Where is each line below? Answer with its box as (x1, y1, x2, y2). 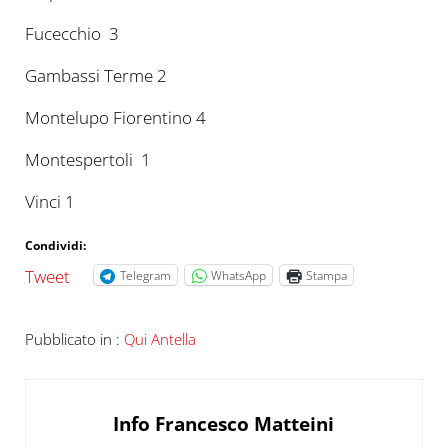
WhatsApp (210, 266, 266, 284)
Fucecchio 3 (24, 22, 119, 46)
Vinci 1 (24, 190, 79, 214)
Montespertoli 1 (24, 148, 151, 172)
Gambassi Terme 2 (24, 64, 171, 88)
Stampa (305, 266, 347, 284)
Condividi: (24, 237, 86, 255)
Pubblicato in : (24, 328, 124, 349)
